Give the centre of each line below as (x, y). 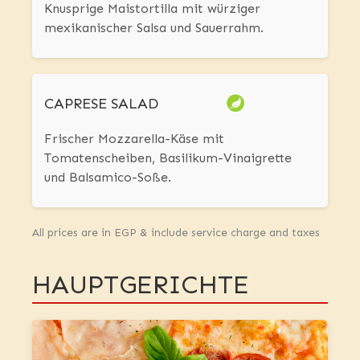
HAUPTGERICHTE (141, 284)
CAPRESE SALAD (101, 103)
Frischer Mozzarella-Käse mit (134, 138)
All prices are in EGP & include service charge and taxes (176, 232)
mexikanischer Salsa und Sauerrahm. (154, 27)
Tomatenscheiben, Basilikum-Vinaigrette (168, 157)
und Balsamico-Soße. (108, 177)
